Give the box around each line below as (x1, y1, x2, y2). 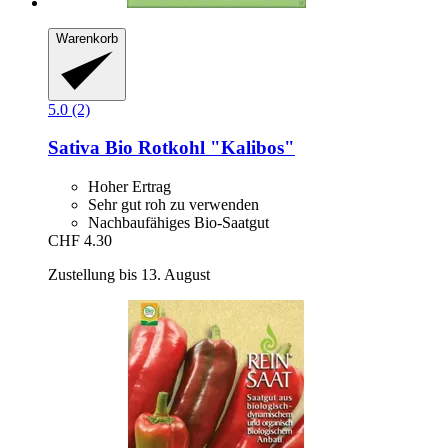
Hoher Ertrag (88, 178, 171, 196)
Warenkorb (56, 31, 118, 47)
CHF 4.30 (48, 232, 112, 250)
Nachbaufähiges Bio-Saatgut (88, 214, 269, 232)
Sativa (48, 137, 100, 159)
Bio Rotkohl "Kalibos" (100, 137, 295, 159)
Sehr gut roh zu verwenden (88, 196, 259, 214)
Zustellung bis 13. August (48, 266, 210, 284)
